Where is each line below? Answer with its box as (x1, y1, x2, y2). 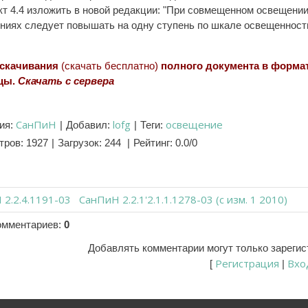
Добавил (66, 119, 107, 131)
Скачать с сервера (18, 75, 114, 87)
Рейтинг (133, 137, 170, 148)
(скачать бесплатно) (60, 60, 161, 71)
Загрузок (58, 137, 99, 148)
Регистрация (215, 256, 279, 270)
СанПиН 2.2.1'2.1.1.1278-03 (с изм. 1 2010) (79, 192, 287, 206)
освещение (166, 118, 223, 131)
